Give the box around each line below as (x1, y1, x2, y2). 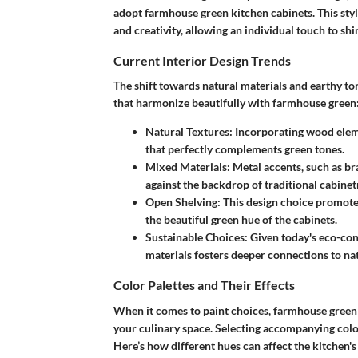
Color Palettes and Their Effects (113, 277, 295, 293)
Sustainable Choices (145, 230, 245, 245)
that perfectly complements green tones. (145, 142, 344, 157)
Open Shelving (145, 195, 217, 209)
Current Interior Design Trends (113, 53, 291, 69)
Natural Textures (145, 125, 229, 139)
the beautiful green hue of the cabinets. (145, 213, 337, 227)
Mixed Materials (145, 160, 227, 174)
